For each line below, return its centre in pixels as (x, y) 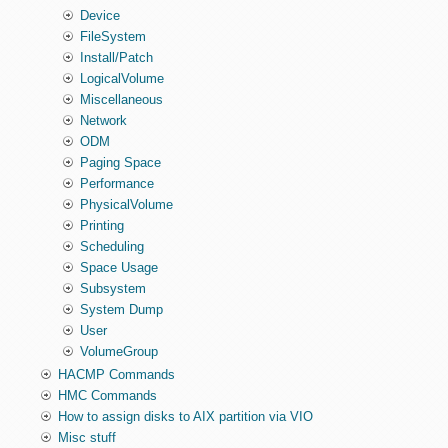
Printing (102, 226)
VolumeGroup (119, 352)
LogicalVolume (122, 79)
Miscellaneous (122, 100)
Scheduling (112, 247)
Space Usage (119, 268)
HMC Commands (107, 396)
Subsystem (113, 289)
